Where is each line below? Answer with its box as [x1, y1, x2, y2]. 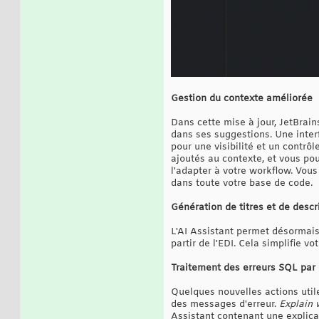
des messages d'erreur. [171, 298, 279, 310]
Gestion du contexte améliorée [171, 92, 313, 105]
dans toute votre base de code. [171, 177, 313, 189]
